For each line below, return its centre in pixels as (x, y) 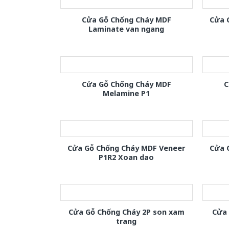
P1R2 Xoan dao (127, 157)
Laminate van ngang (127, 29)
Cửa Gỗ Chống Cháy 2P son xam (126, 212)
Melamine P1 (127, 93)
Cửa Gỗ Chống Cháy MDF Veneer (127, 148)
